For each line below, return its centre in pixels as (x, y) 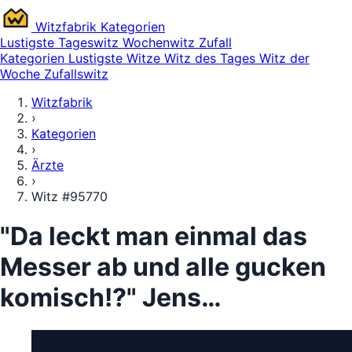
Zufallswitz (76, 74)
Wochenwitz (161, 42)
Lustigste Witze (116, 58)
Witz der (284, 58)
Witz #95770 (70, 196)
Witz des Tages (212, 58)
